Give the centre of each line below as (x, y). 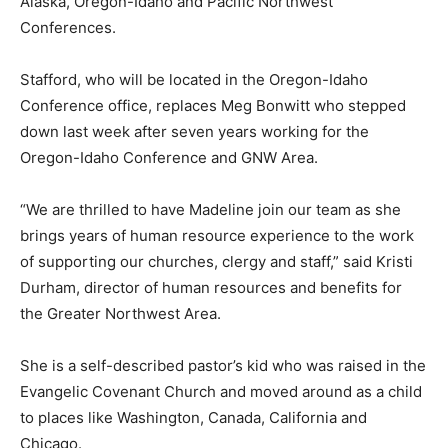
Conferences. (68, 27)
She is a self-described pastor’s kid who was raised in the (223, 365)
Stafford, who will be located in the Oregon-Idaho (194, 79)
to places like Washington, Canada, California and (193, 417)
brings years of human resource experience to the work (217, 235)
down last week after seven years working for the (194, 131)
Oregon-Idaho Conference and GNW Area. (169, 157)
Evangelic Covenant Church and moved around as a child (221, 391)
